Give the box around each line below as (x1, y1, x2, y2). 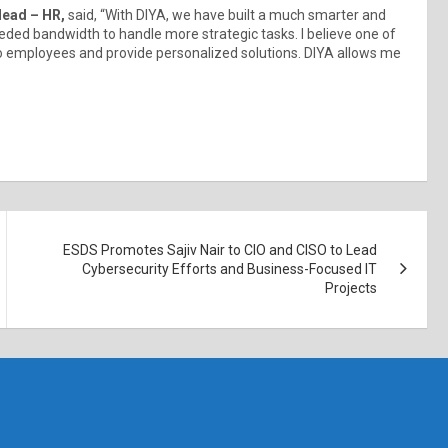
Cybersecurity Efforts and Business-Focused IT (82, 260, 378, 277)
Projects (325, 279, 378, 296)
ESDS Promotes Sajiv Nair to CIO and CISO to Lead (63, 241, 378, 258)
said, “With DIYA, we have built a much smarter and (65, 6, 386, 23)
